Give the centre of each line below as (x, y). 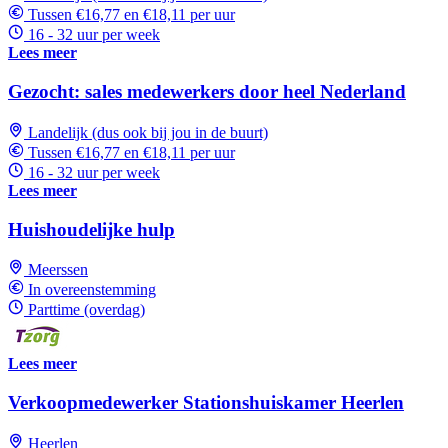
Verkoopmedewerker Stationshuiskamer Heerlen (206, 402)
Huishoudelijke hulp (91, 229)
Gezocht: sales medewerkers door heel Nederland (207, 92)
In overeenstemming (92, 290)
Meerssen (58, 270)
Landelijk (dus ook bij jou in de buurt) (148, 132)
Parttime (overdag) (86, 310)
